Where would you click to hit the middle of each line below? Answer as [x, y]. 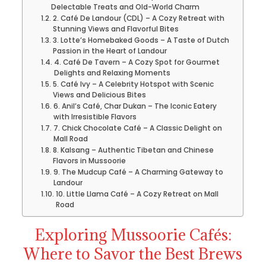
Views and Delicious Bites [99, 95]
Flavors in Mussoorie [89, 161]
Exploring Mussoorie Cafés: [133, 235]
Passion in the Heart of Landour [110, 51]
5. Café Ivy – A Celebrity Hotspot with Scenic [133, 84]
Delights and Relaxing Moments [112, 73]
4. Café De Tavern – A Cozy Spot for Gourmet [137, 62]
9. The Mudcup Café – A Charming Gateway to [138, 172]
